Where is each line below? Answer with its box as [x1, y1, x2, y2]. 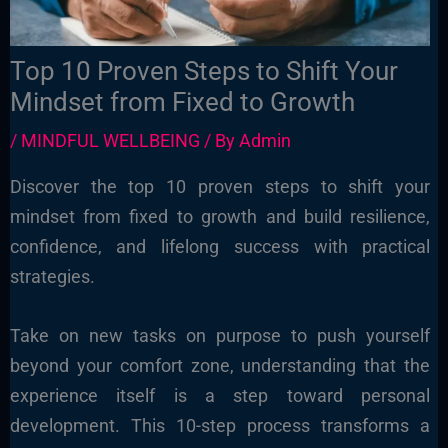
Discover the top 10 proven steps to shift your [9, 176, 431, 198]
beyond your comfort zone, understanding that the [9, 354, 431, 376]
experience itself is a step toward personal [9, 384, 431, 406]
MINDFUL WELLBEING [20, 130, 200, 152]
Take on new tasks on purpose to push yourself [9, 324, 431, 346]
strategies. [9, 266, 95, 288]
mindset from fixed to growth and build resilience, [9, 206, 431, 228]
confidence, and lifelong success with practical [9, 236, 431, 258]
